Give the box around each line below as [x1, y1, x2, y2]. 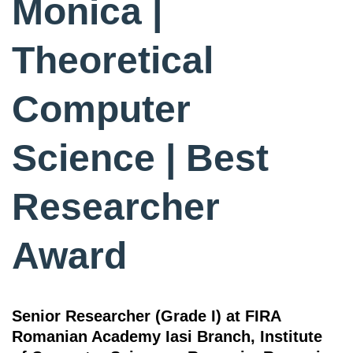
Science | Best [12, 137, 269, 180]
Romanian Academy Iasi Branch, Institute [12, 328, 322, 346]
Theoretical [12, 39, 214, 82]
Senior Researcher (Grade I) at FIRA [12, 307, 281, 325]
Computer [12, 88, 191, 131]
